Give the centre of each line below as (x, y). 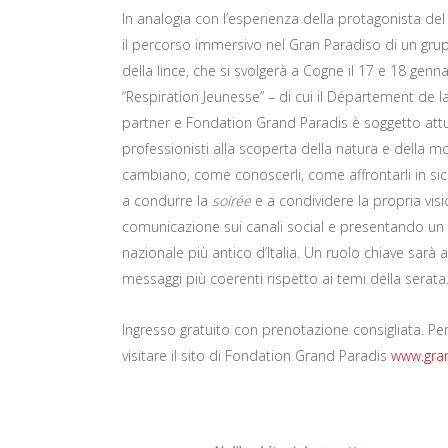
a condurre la (167, 200)
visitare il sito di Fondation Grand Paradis (256, 355)
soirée (231, 200)
